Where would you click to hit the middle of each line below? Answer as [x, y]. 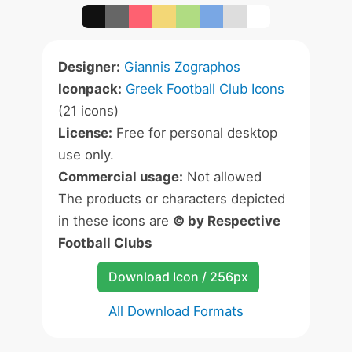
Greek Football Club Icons [205, 89]
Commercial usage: [121, 177]
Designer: [89, 67]
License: [85, 133]
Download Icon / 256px [178, 277]
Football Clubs [105, 243]
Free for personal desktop [195, 133]
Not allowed [222, 177]
